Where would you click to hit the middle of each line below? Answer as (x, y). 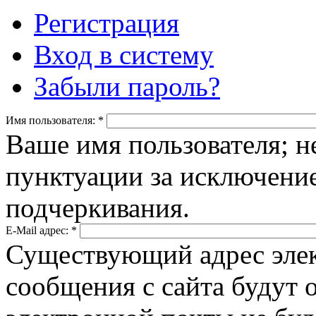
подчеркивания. (98, 207)
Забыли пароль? (127, 86)
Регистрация (107, 23)
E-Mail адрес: (38, 230)
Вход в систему (124, 54)
